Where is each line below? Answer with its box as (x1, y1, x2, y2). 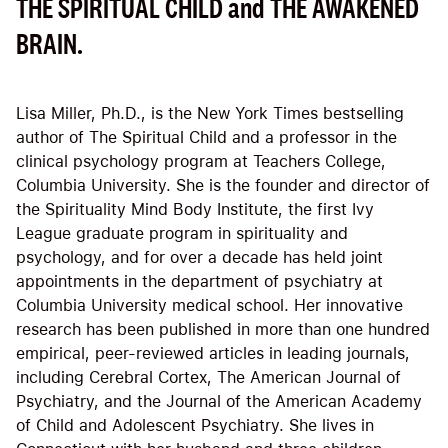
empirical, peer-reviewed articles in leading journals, (16, 344, 410, 364)
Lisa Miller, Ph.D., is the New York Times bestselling (16, 104, 404, 124)
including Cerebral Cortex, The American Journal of (16, 368, 401, 388)
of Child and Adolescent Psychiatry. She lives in (16, 416, 374, 436)
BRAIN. (16, 27, 83, 62)
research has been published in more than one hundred (16, 320, 430, 340)
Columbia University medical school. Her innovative (16, 296, 403, 316)
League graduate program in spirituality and (16, 224, 348, 244)
